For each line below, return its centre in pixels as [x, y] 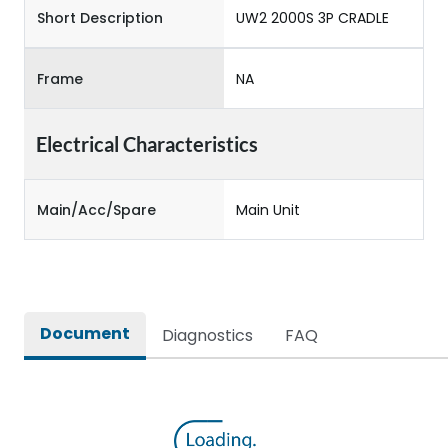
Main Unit [268, 209]
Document [85, 333]
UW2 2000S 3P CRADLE [312, 17]
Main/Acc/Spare [96, 209]
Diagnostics [207, 335]
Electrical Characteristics [147, 144]
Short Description [100, 17]
